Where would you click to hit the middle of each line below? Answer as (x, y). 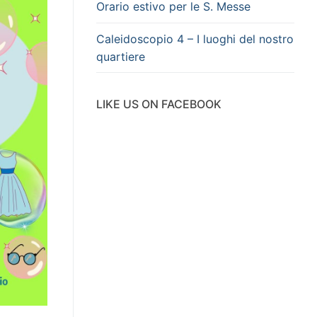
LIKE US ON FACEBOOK (159, 104)
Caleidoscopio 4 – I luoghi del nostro (195, 39)
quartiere (121, 56)
